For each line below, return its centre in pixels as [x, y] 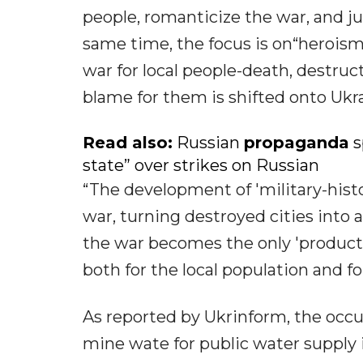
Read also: [128, 143]
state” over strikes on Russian [201, 166]
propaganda [297, 143]
